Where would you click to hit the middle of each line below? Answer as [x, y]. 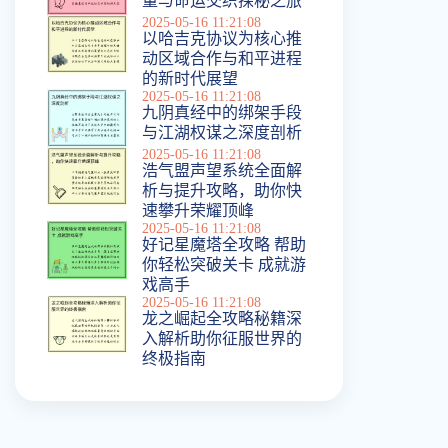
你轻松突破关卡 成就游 [224, 264]
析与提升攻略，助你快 [222, 190]
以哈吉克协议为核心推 [222, 38]
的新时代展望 [190, 78]
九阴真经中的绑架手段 [222, 112]
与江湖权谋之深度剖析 [222, 132]
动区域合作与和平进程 [222, 58]
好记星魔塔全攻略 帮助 [224, 244]
